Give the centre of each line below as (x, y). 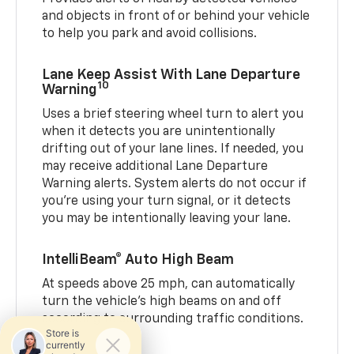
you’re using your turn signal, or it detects (167, 201)
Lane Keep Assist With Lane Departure (171, 75)
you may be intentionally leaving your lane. (167, 218)
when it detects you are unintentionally (159, 132)
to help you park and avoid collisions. (150, 34)
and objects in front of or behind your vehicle (176, 16)
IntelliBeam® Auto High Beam (138, 260)
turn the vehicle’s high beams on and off (162, 301)
